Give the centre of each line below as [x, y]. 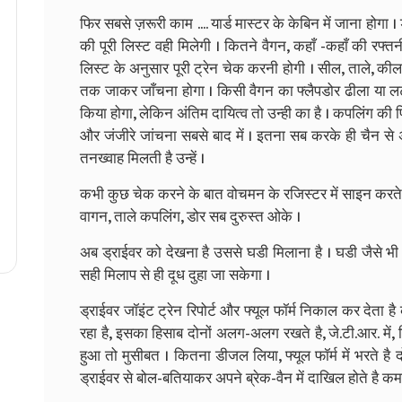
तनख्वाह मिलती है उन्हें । [142, 158]
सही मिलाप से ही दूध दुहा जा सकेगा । [175, 275]
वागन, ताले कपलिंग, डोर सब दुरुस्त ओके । [190, 217]
